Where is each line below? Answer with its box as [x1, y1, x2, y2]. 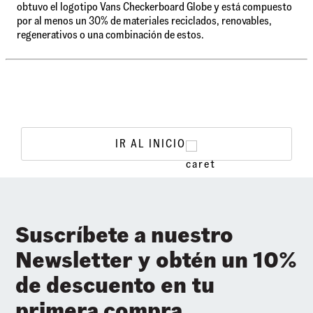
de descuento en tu [15, 270, 215, 300]
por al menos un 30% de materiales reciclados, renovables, [17, 13, 272, 29]
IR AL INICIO [115, 136, 186, 152]
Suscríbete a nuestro [15, 220, 234, 249]
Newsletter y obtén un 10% [15, 245, 298, 275]
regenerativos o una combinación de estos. [17, 27, 204, 43]
